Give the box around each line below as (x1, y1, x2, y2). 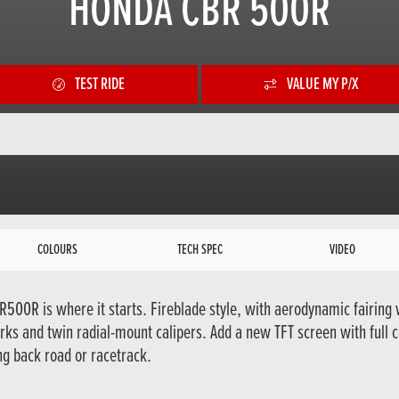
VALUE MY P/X (286, 73, 358, 95)
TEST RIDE (74, 73, 125, 95)
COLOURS (37, 240, 77, 259)
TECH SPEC (176, 240, 223, 259)
